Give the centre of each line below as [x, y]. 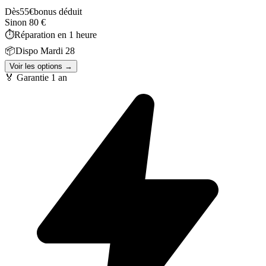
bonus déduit [58, 11]
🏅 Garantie [28, 77]
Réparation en [42, 34]
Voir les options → [41, 66]
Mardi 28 [58, 50]
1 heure [83, 34]
